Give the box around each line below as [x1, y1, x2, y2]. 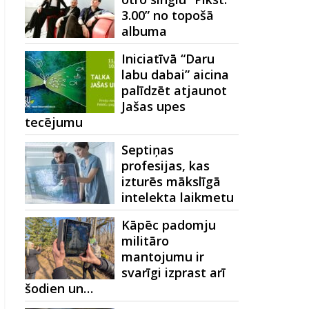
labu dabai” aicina [121, 66, 229, 83]
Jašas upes [121, 98, 186, 114]
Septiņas [121, 141, 174, 158]
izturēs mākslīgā [121, 173, 221, 190]
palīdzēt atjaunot [121, 82, 227, 99]
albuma [121, 23, 167, 39]
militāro [121, 232, 169, 249]
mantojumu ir [121, 248, 204, 265]
